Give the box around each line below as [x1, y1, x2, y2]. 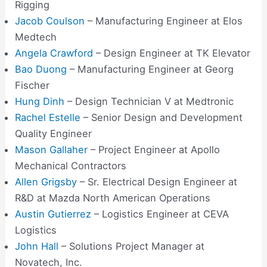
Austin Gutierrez [15, 208, 95, 221]
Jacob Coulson [15, 15, 85, 27]
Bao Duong [15, 63, 67, 76]
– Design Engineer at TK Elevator [93, 47, 251, 60]
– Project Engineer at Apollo [88, 144, 221, 156]
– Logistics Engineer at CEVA [94, 208, 229, 221]
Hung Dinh [15, 95, 65, 108]
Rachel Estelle [15, 111, 81, 124]
